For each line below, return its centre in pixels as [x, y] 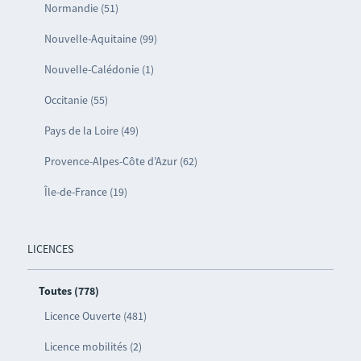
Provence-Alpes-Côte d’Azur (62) [120, 161]
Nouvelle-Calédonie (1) [99, 69]
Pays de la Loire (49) [91, 130]
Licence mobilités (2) [93, 346]
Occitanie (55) [76, 100]
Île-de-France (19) [85, 191]
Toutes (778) [68, 290]
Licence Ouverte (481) [95, 315]
